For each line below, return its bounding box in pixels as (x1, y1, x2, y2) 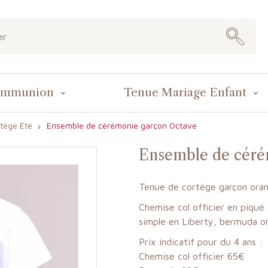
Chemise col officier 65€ (138, 250, 245, 261)
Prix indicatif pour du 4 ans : (138, 236, 263, 247)
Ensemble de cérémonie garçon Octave (47, 120, 197, 130)
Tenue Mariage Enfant (123, 85, 246, 99)
